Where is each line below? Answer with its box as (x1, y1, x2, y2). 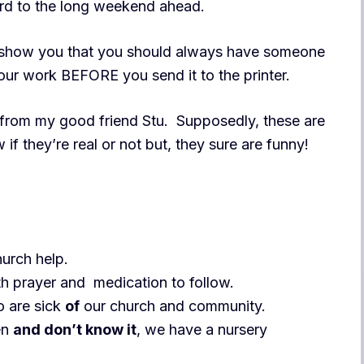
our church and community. (80, 297, 266, 314)
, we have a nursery (136, 320, 267, 338)
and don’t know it (13, 320, 136, 338)
